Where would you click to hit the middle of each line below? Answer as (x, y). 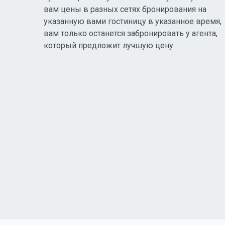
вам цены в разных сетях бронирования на (125, 9)
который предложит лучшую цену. (109, 45)
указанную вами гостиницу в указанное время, (133, 21)
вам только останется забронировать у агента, (131, 33)
